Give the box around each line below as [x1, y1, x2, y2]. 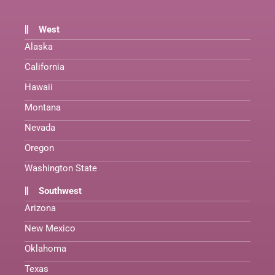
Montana [25, 101, 61, 113]
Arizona [25, 202, 56, 214]
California [25, 61, 64, 72]
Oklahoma [25, 242, 66, 254]
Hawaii [25, 81, 53, 93]
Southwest [38, 185, 82, 196]
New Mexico [25, 222, 76, 234]
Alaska [25, 41, 53, 52]
